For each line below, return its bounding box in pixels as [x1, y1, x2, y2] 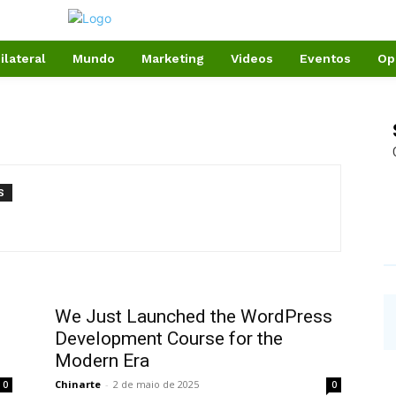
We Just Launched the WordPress [55, 306, 332, 327]
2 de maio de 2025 [113, 377, 199, 391]
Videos [231, 51, 273, 65]
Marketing [141, 51, 204, 65]
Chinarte [55, 377, 101, 391]
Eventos [300, 51, 351, 65]
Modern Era [55, 350, 149, 371]
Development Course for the [55, 328, 283, 349]
